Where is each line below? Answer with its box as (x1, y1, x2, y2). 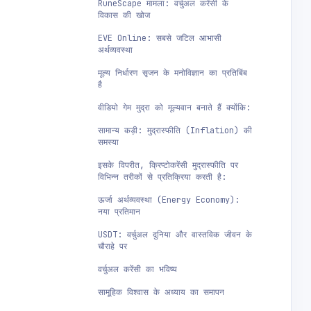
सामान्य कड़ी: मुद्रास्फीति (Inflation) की (98, 125, 252, 136)
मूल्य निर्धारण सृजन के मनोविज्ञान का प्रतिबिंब (98, 67, 247, 78)
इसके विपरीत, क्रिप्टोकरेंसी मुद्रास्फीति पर (98, 160, 238, 171)
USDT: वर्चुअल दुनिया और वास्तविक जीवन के (98, 229, 252, 240)
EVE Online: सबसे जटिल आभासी (98, 33, 221, 44)
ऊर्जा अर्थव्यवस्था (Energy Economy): (98, 194, 239, 205)
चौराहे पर (98, 241, 127, 252)
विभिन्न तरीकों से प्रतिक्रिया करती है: (98, 171, 226, 183)
